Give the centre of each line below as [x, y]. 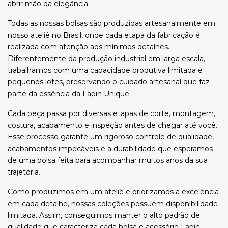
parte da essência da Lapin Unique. [69, 94]
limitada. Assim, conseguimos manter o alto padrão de [104, 215]
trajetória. [24, 172]
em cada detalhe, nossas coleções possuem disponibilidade [113, 204]
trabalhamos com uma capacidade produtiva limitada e [105, 70]
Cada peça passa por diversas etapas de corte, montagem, [111, 113]
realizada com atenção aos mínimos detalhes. [89, 47]
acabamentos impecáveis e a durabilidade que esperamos [110, 149]
